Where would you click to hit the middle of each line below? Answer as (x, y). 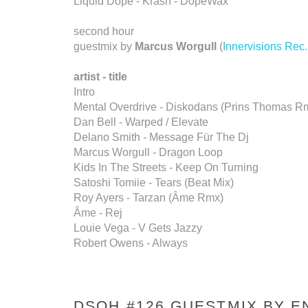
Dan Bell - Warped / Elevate (141, 122)
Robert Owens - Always (131, 243)
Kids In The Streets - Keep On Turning (166, 167)
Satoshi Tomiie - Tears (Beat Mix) (156, 183)
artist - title (100, 77)
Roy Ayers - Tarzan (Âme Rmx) (148, 198)
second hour (104, 31)
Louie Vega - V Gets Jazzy (138, 228)
